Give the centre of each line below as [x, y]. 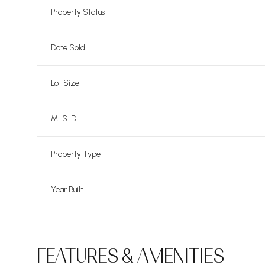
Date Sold [68, 48]
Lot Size [65, 83]
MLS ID [64, 119]
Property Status [78, 12]
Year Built [67, 190]
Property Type [76, 154]
